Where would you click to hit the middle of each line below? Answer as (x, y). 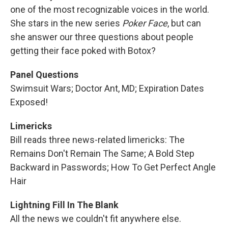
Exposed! (29, 102)
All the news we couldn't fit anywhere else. (96, 219)
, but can (184, 23)
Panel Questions (44, 75)
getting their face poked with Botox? (83, 51)
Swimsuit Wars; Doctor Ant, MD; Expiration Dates (107, 88)
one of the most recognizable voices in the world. (110, 9)
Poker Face (145, 23)
